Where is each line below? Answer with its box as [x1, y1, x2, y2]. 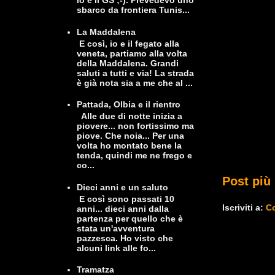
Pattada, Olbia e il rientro [76, 99, 180, 110]
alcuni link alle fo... [76, 242, 156, 253]
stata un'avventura [76, 223, 155, 233]
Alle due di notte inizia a [76, 111, 182, 122]
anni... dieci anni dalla [76, 203, 169, 214]
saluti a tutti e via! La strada [76, 68, 194, 78]
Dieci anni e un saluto [76, 182, 168, 192]
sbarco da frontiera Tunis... [76, 5, 190, 15]
